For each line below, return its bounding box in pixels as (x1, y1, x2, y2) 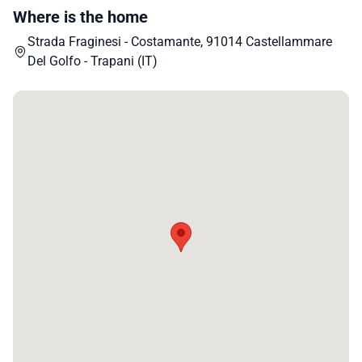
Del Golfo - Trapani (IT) (27, 53, 158, 69)
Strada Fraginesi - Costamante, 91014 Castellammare (27, 33, 332, 49)
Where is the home (13, 6, 148, 27)
